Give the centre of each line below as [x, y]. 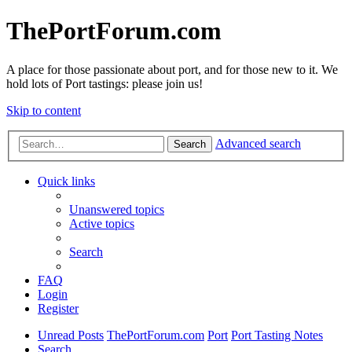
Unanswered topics [117, 210]
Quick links [66, 181]
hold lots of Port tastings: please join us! [104, 83]
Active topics [102, 224]
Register [58, 309]
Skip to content [44, 110]
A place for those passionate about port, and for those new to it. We [172, 69]
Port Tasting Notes [277, 335]
